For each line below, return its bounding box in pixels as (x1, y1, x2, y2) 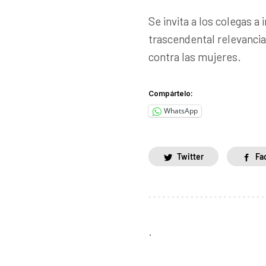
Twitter (177, 151, 204, 161)
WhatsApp (164, 106, 198, 116)
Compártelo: (148, 88, 193, 98)
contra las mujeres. (148, 49, 241, 64)
